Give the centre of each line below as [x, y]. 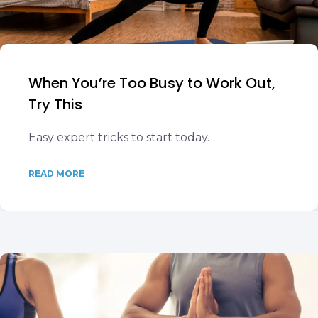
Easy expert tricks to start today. [119, 137]
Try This [55, 104]
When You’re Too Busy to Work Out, [152, 83]
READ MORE [56, 174]
